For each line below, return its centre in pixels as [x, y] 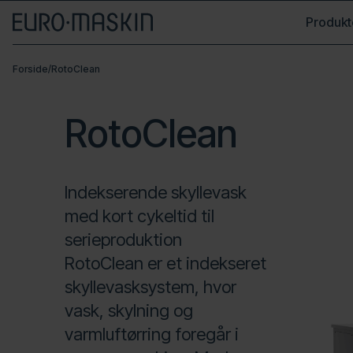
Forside [30, 69]
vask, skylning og [128, 310]
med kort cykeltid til [139, 216]
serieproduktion [123, 240]
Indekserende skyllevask [155, 192]
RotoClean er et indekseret [165, 263]
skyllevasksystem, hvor [150, 287]
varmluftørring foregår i [151, 334]
